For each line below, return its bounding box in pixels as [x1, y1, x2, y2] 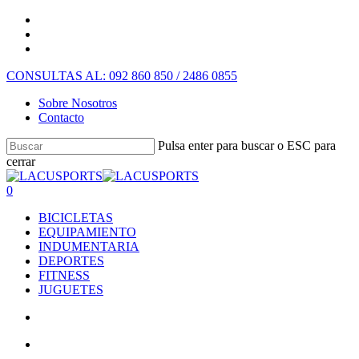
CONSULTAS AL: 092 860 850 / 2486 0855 [6, 69, 237, 83]
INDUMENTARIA [38, 240, 139, 253]
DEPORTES [38, 254, 104, 268]
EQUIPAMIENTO [38, 225, 136, 239]
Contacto [38, 111, 84, 124]
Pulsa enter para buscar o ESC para [158, 139, 336, 152]
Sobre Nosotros [38, 96, 117, 110]
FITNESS [38, 268, 90, 282]
